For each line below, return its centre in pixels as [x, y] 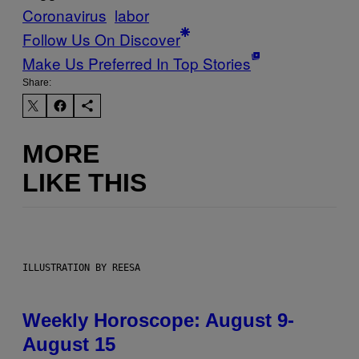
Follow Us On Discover [101, 39]
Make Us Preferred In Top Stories [137, 63]
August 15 [69, 345]
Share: [37, 83]
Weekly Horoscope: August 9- [158, 321]
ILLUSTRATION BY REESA [81, 268]
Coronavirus [65, 15]
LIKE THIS [85, 182]
